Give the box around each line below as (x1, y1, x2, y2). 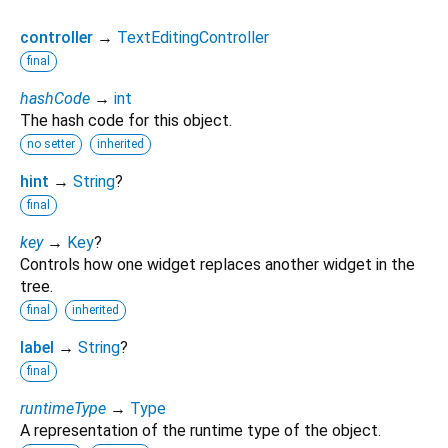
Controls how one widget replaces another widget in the (20, 254, 415, 274)
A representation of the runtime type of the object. (20, 420, 381, 440)
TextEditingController (117, 27, 269, 47)
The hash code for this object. (20, 110, 232, 130)
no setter (27, 136, 75, 151)
